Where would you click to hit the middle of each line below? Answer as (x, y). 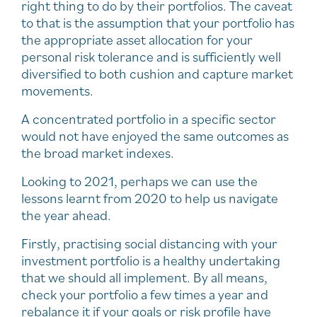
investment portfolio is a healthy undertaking (151, 261)
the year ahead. (66, 215)
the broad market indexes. (98, 153)
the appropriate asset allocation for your (137, 40)
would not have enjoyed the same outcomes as (155, 136)
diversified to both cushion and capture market (157, 74)
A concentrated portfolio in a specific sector (149, 119)
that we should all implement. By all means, (144, 278)
